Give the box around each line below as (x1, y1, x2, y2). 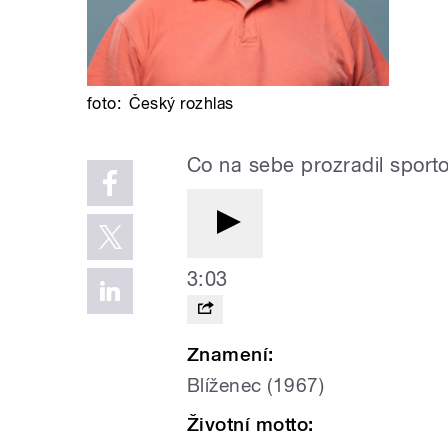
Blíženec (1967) (187, 373, 330, 396)
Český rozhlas (129, 94, 234, 114)
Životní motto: (187, 413, 314, 437)
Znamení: (187, 342, 274, 366)
